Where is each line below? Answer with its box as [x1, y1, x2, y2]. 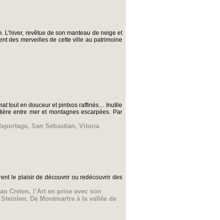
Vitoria [79, 122, 99, 130]
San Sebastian [31, 122, 75, 130]
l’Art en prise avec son [33, 188, 101, 195]
